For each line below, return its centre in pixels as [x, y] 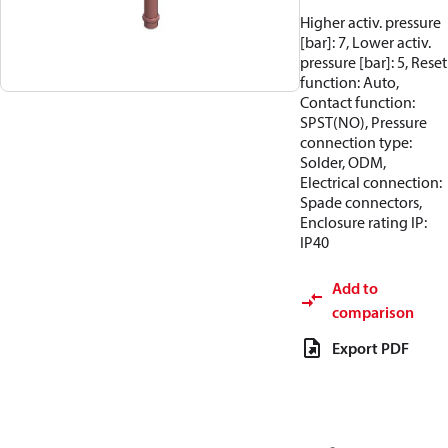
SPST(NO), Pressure [363, 122]
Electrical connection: [371, 182]
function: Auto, [349, 82]
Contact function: [357, 102]
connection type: [356, 142]
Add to [355, 288]
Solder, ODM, [343, 162]
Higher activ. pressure [370, 22]
